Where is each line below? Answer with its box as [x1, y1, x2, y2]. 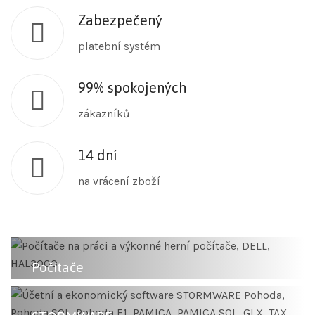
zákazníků [78, 107, 130, 121]
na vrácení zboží [78, 174, 160, 188]
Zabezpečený [78, 12, 162, 29]
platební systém [78, 39, 160, 53]
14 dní [78, 147, 117, 164]
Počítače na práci [32, 288, 118, 302]
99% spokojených [78, 79, 187, 96]
